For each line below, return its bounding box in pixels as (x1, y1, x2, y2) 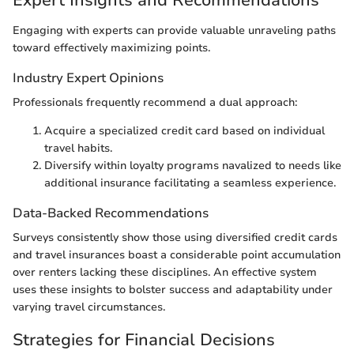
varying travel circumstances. (13, 299, 165, 315)
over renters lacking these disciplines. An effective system (13, 265, 317, 281)
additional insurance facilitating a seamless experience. (44, 175, 336, 190)
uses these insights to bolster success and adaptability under (13, 282, 333, 298)
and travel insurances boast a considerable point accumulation (13, 247, 341, 263)
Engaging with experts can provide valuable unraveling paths (13, 22, 336, 38)
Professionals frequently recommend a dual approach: (13, 94, 297, 110)
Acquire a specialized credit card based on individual (44, 122, 325, 138)
